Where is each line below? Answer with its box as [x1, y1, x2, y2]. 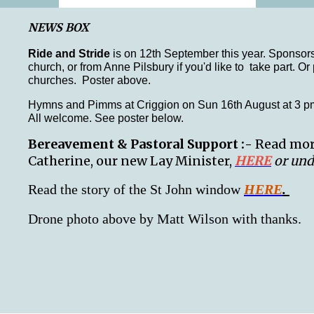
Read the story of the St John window [28, 182, 244, 197]
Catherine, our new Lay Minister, [28, 153, 235, 169]
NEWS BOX [28, 20, 89, 34]
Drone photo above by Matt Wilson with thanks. [28, 211, 301, 226]
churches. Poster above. [28, 74, 153, 86]
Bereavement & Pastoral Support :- [28, 136, 255, 152]
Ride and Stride [28, 48, 113, 60]
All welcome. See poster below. [28, 112, 184, 124]
